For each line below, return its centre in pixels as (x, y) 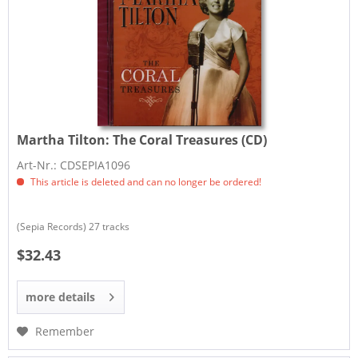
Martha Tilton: (65, 139)
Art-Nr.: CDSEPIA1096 (74, 165)
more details (61, 296)
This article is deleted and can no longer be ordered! (145, 181)
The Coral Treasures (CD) (190, 139)
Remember (65, 331)
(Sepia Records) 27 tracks (74, 226)
